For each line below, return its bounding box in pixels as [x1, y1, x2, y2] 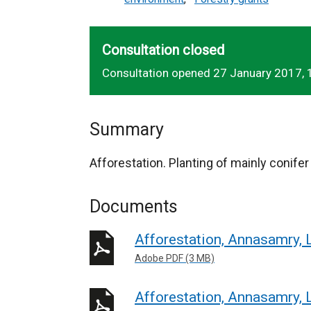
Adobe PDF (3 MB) [135, 253, 215, 264]
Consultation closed [102, 42, 224, 58]
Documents [90, 196, 178, 217]
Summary [90, 119, 164, 140]
